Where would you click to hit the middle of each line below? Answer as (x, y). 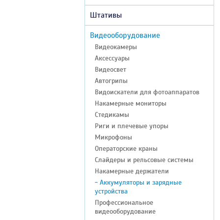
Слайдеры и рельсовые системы (144, 160)
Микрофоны (113, 137)
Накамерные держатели (132, 171)
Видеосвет (110, 69)
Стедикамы (112, 114)
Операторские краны (126, 148)
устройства (111, 191)
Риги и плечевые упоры (132, 126)
